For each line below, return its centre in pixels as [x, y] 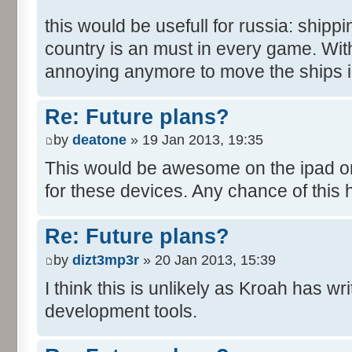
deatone [99, 140]
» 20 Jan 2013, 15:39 [207, 260]
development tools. [121, 311]
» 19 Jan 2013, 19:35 [195, 140]
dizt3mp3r [106, 260]
